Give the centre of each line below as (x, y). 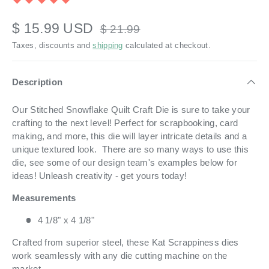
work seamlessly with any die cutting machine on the (120, 255)
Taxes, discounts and (53, 45)
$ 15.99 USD (55, 28)
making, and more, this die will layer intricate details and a (130, 136)
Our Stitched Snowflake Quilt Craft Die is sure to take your (131, 109)
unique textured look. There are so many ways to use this (131, 149)
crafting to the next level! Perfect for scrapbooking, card (125, 122)
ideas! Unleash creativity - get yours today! (100, 175)
